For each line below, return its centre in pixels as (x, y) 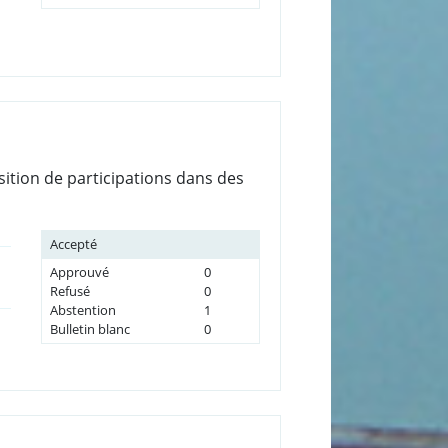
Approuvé (79, 271)
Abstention (82, 309)
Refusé (69, 290)
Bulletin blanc (89, 328)
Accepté (73, 243)
